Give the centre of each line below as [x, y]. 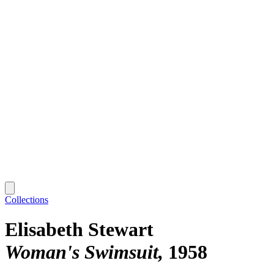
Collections [27, 199]
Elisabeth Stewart [79, 230]
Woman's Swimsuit [82, 252]
